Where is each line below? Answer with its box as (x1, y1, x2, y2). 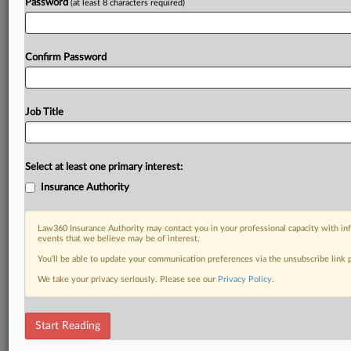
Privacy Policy (218, 275, 272, 284)
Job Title (25, 107, 63, 118)
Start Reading (35, 320, 100, 331)
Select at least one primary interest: (25, 162, 183, 172)
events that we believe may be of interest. (38, 234, 200, 243)
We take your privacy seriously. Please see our (38, 275, 218, 284)
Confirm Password (25, 52, 107, 63)
